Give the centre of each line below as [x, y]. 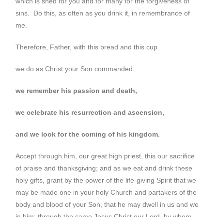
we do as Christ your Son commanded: [75, 69]
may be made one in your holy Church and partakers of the [106, 192]
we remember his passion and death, [77, 91]
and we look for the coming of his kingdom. [88, 134]
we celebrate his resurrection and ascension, [90, 112]
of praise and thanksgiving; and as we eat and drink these [104, 168]
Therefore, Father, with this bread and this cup [87, 47]
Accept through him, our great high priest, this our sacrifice [105, 156]
